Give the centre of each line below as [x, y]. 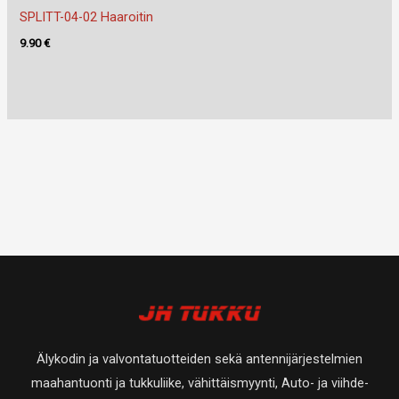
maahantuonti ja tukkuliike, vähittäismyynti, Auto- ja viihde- [199, 383]
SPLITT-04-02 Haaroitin [87, 16]
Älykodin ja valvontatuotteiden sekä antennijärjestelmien [199, 358]
